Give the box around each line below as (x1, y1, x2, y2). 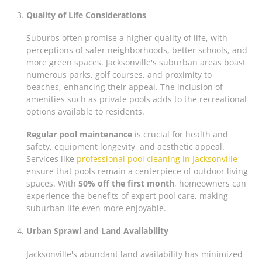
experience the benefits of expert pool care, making (26, 190, 228, 202)
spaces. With (26, 178, 78, 189)
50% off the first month (78, 178, 174, 189)
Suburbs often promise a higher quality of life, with (26, 32, 227, 44)
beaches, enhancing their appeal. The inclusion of (26, 81, 223, 93)
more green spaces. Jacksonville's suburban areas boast (26, 57, 246, 68)
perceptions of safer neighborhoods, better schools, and (26, 44, 247, 56)
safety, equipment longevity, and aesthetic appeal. (26, 141, 225, 153)
